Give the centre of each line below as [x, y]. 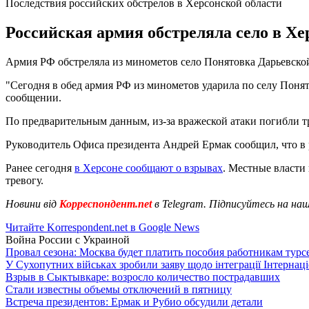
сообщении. [33, 97]
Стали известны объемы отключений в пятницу [119, 289]
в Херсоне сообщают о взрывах [149, 168]
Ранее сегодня [40, 168]
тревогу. [24, 180]
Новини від [31, 203]
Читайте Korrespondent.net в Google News [102, 227]
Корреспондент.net [106, 203]
